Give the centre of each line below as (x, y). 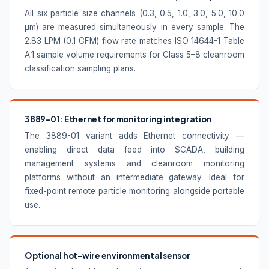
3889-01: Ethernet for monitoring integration (118, 119)
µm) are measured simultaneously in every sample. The (134, 27)
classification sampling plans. (80, 68)
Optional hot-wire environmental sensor (107, 255)
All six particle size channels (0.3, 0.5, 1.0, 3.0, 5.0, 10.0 (134, 13)
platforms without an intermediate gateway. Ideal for (134, 177)
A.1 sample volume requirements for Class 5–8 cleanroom (134, 54)
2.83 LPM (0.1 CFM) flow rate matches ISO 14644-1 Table (134, 41)
